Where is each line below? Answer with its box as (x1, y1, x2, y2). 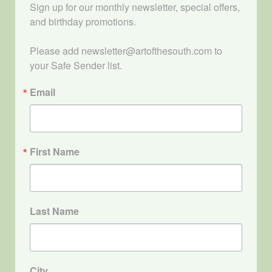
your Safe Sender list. (30, 58, 122, 73)
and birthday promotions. (30, 15, 136, 29)
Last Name (30, 204, 79, 219)
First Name (30, 144, 80, 159)
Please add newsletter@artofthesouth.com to (30, 44, 222, 58)
